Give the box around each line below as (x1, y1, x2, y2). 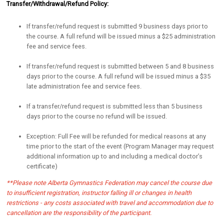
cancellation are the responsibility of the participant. (6, 208, 152, 216)
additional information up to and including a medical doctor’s (26, 152, 203, 160)
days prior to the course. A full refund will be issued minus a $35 (26, 72, 211, 80)
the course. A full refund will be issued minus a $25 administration (26, 32, 216, 40)
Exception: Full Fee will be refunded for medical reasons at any (26, 132, 206, 140)
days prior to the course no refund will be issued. (26, 112, 167, 120)
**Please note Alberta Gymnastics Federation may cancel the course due (6, 178, 212, 186)
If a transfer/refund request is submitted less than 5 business (26, 102, 203, 110)
